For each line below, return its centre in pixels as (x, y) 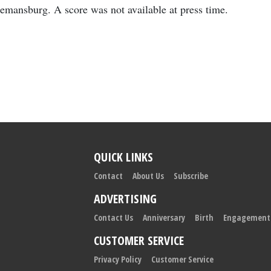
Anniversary (164, 217)
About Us (148, 176)
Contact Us (113, 217)
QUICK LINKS (123, 157)
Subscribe (191, 176)
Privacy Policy (117, 259)
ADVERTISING (125, 199)
